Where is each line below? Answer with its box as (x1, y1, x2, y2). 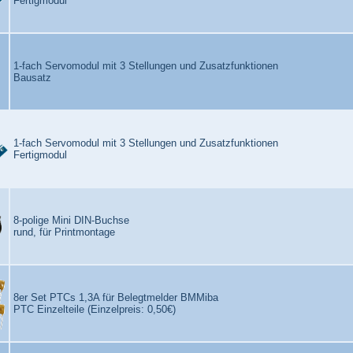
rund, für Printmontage (13, 226, 115, 238)
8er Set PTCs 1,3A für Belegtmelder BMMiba (13, 292, 218, 303)
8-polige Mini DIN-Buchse (13, 214, 129, 226)
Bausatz (13, 72, 51, 84)
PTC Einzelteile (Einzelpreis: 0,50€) (13, 303, 176, 315)
